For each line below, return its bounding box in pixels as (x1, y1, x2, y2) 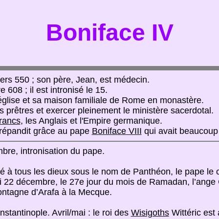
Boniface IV (45, 20, 174, 45)
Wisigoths (131, 208, 169, 218)
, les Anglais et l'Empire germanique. (20, 116, 162, 126)
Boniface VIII (91, 126, 142, 136)
